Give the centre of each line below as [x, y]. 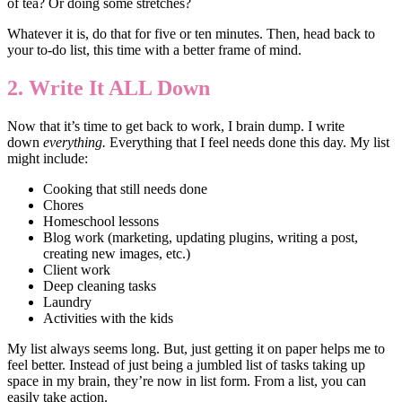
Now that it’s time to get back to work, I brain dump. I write [176, 126]
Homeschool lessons [101, 221]
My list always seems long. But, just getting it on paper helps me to [196, 348]
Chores [63, 205]
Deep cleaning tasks [100, 285]
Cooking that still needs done [125, 188]
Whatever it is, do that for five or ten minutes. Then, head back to [191, 34]
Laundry [67, 301]
